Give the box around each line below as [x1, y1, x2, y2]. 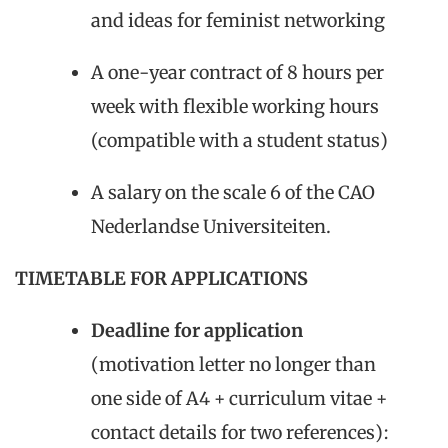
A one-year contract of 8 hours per [91, 60, 384, 84]
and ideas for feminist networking [91, 8, 385, 32]
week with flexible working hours [91, 94, 379, 118]
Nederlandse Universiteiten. [91, 214, 331, 238]
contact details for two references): [91, 420, 389, 444]
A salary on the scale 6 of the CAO [91, 180, 375, 204]
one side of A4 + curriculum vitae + [91, 386, 387, 410]
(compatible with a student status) [91, 128, 388, 152]
